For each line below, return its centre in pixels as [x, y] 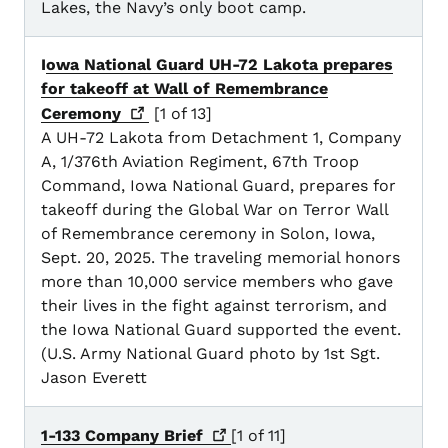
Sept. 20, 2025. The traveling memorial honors [220, 258]
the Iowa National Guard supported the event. [221, 330]
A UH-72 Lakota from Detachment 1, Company [221, 138]
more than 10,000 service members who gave [217, 282]
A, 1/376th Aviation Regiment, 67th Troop [200, 162]
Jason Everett [94, 378]
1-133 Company [102, 436]
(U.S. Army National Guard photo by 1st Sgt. [210, 354]
